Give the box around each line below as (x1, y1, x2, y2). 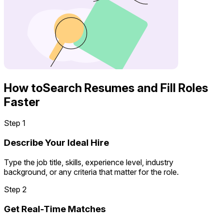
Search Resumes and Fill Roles (43, 80, 208, 95)
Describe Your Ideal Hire (4, 137, 109, 149)
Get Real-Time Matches (4, 203, 106, 215)
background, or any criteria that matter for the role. (4, 167, 179, 177)
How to (4, 80, 43, 95)
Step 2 (4, 184, 27, 194)
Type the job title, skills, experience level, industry (4, 157, 173, 167)
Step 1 (4, 118, 26, 128)
